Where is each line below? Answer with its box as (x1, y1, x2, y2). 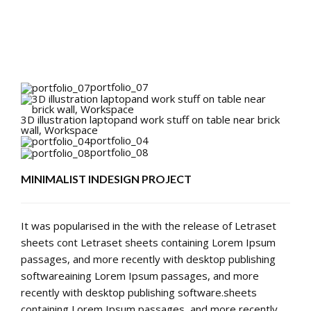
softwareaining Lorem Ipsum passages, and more (21, 268, 259, 283)
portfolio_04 (90, 133, 149, 147)
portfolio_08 (90, 144, 149, 159)
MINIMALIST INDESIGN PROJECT (21, 171, 192, 185)
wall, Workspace (21, 122, 98, 137)
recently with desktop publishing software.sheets (21, 285, 257, 299)
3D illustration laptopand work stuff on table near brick (21, 112, 280, 126)
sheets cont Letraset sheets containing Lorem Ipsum (21, 235, 276, 249)
